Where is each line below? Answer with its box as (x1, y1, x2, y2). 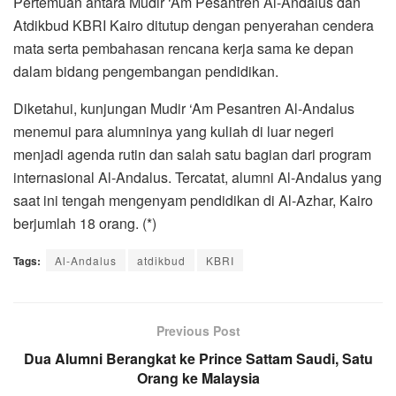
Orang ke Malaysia (136, 367, 260, 388)
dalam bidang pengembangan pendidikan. (13, 60, 278, 81)
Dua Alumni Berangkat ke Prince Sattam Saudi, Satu (23, 347, 373, 369)
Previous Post (156, 321, 240, 339)
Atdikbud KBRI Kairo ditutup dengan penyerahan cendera (13, 14, 374, 35)
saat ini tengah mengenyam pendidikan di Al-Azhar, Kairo (13, 189, 373, 210)
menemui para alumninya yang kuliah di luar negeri (13, 120, 334, 141)
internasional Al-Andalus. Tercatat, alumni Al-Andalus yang (13, 166, 382, 187)
